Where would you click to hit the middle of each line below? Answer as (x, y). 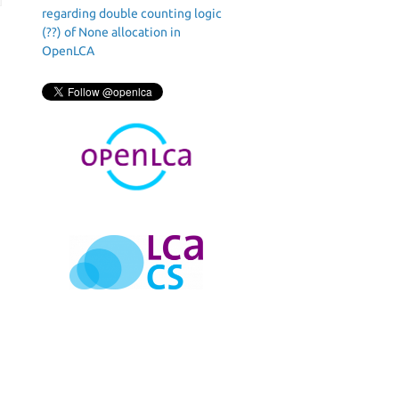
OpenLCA (68, 51)
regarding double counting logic (132, 14)
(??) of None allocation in (111, 33)
